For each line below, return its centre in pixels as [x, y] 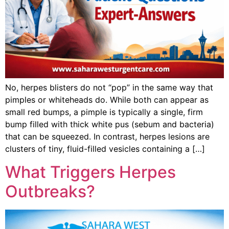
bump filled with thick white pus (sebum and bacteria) [110, 124]
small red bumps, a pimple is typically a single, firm [104, 112]
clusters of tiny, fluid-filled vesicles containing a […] [105, 149]
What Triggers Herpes [90, 172]
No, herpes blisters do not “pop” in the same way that [109, 88]
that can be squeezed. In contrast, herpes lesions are [107, 137]
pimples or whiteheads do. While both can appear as [107, 100]
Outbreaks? [50, 191]
